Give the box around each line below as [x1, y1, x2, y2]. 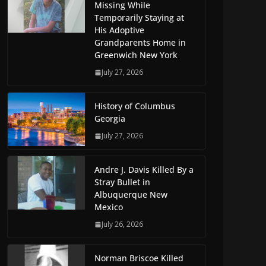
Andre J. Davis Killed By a [94, 164, 194, 176]
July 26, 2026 [102, 219, 143, 230]
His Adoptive [94, 24, 144, 36]
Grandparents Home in [94, 37, 186, 49]
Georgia [94, 113, 125, 125]
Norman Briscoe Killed [94, 252, 183, 264]
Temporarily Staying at [94, 12, 184, 24]
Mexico [94, 201, 123, 213]
